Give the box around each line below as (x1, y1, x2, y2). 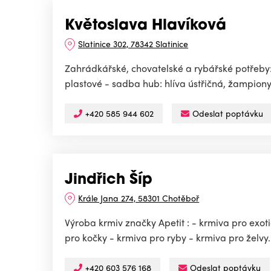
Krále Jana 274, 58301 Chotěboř (78, 192, 200, 204)
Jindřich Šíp (65, 173, 152, 188)
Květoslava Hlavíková (65, 19, 226, 34)
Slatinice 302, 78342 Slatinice (78, 38, 189, 50)
